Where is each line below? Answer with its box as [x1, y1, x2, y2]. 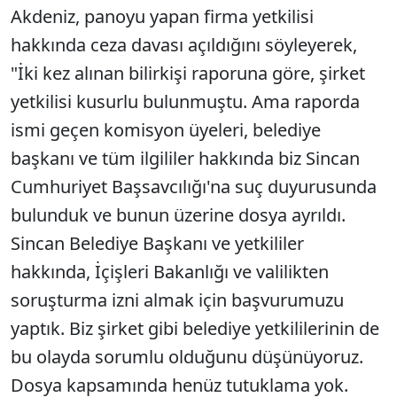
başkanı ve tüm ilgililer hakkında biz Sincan [11, 146, 360, 171]
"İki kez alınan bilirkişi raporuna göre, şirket [11, 61, 365, 86]
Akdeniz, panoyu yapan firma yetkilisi [11, 4, 314, 29]
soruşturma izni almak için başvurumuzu [11, 288, 344, 313]
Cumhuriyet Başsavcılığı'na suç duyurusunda [11, 175, 377, 199]
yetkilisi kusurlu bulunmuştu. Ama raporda [11, 90, 360, 114]
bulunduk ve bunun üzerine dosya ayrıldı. [11, 203, 346, 228]
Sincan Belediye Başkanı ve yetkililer [11, 231, 304, 256]
